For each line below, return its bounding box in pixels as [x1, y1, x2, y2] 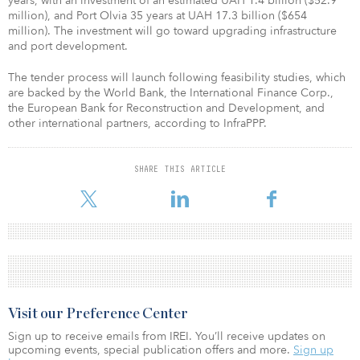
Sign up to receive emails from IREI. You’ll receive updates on [8, 328, 325, 344]
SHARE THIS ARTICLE [134, 163, 226, 174]
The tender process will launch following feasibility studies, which [8, 69, 346, 85]
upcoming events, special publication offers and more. [8, 342, 293, 358]
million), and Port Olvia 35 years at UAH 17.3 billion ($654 [8, 7, 307, 23]
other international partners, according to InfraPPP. [8, 115, 267, 131]
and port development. [8, 38, 128, 54]
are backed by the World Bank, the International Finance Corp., [8, 84, 333, 100]
